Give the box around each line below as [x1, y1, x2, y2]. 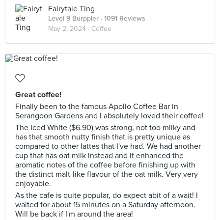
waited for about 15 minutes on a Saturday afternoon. [15, 200, 195, 210]
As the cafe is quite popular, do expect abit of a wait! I [15, 191, 198, 200]
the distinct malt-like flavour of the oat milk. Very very [15, 169, 198, 179]
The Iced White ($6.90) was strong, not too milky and [15, 123, 195, 133]
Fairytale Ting [48, 4, 95, 14]
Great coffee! [15, 90, 61, 100]
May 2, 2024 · [48, 25, 91, 33]
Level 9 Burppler [48, 14, 99, 23]
